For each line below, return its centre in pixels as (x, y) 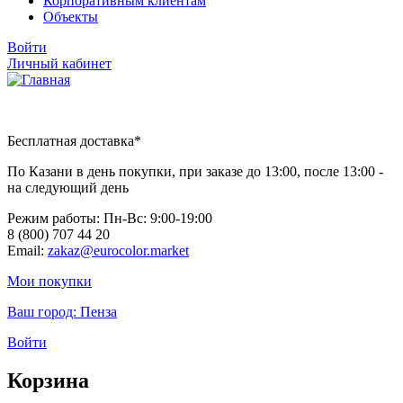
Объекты (71, 16)
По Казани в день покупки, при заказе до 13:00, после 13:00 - (195, 171)
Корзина (48, 380)
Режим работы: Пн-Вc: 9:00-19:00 (110, 218)
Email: (27, 250)
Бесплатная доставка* (74, 140)
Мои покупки (49, 281)
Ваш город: (42, 311)
